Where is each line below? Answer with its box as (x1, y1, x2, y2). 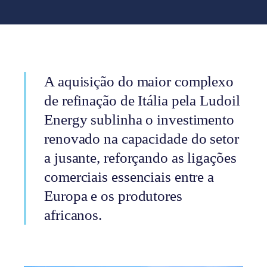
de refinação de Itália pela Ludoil (44, 92, 240, 108)
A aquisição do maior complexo (44, 73, 234, 89)
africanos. (44, 207, 103, 223)
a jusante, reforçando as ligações (44, 150, 237, 166)
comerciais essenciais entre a (44, 169, 215, 185)
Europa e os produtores (44, 188, 182, 204)
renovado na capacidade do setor (44, 131, 239, 147)
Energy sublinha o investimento (44, 111, 234, 128)
